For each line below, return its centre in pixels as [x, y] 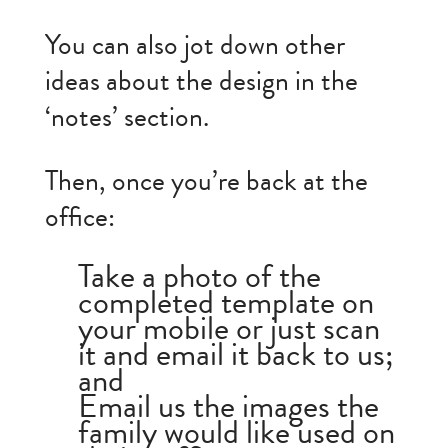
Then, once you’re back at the [206, 182]
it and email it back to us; [235, 354]
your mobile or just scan [228, 328]
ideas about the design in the [201, 82]
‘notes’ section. [126, 118]
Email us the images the [228, 406]
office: [79, 218]
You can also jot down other [194, 46]
